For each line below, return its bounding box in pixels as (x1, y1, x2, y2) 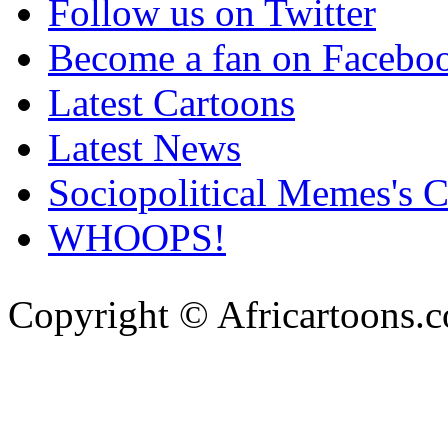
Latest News (48, 125, 241, 169)
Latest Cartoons (48, 80, 295, 124)
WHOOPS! (48, 215, 226, 259)
